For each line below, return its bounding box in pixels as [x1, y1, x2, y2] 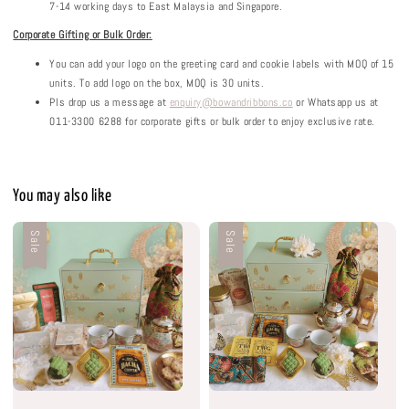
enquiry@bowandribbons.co [169, 94, 293, 110]
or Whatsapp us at [292, 94, 379, 110]
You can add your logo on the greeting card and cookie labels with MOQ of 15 [49, 56, 394, 71]
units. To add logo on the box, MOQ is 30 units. [49, 75, 265, 90]
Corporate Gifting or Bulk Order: [13, 27, 152, 43]
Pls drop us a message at [49, 94, 170, 110]
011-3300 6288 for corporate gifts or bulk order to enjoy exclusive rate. [49, 113, 375, 129]
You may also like [13, 187, 112, 204]
